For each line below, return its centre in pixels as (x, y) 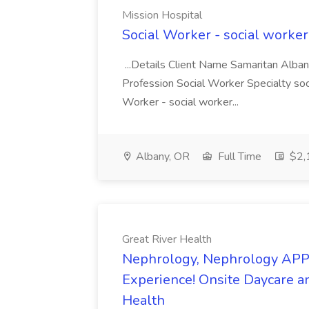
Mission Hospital (162, 15)
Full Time (238, 157)
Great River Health (167, 239)
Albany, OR (161, 157)
